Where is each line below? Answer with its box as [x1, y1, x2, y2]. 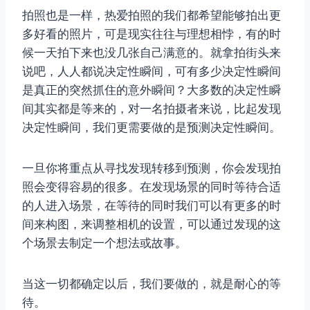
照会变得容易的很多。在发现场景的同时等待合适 [22, 179, 281, 194]
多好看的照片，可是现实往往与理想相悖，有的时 [22, 26, 281, 41]
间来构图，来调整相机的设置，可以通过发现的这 [22, 217, 281, 231]
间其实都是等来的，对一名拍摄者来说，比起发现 [22, 101, 281, 116]
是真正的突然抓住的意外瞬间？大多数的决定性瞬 [22, 82, 281, 97]
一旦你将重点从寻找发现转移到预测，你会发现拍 [22, 161, 281, 175]
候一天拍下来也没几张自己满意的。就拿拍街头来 [22, 45, 281, 60]
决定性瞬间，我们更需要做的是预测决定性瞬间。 [22, 120, 281, 134]
